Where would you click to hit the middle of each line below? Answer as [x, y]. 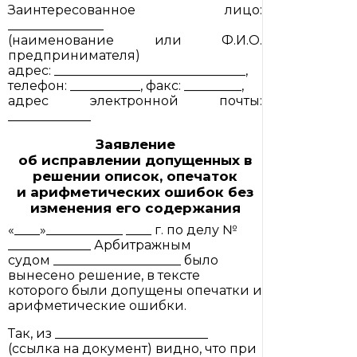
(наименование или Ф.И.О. [135, 40]
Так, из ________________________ [108, 333]
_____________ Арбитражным [100, 245]
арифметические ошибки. [97, 306]
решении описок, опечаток [135, 176]
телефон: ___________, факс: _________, [126, 86]
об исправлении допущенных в [135, 160]
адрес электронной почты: [135, 101]
